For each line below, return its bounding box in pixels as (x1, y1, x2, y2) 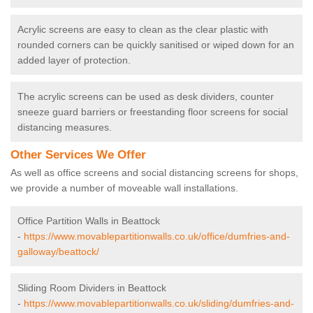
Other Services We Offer (10, 148, 146, 162)
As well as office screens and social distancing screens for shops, (10, 167, 298, 179)
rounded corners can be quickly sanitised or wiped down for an (17, 39, 294, 51)
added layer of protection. (17, 54, 131, 66)
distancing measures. (17, 122, 112, 133)
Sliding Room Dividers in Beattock (17, 282, 166, 294)
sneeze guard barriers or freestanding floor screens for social (17, 106, 288, 118)
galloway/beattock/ (17, 246, 99, 258)
